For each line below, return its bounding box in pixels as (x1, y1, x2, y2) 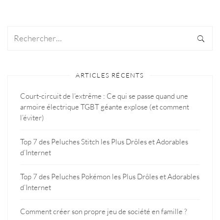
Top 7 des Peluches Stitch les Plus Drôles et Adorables (20, 137, 188, 146)
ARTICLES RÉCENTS (76, 71, 144, 79)
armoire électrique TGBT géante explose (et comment (20, 102, 189, 111)
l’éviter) (20, 112, 44, 122)
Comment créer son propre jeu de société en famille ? (20, 206, 187, 216)
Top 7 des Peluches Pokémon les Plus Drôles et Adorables (20, 171, 199, 181)
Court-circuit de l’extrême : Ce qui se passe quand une (20, 91, 188, 101)
